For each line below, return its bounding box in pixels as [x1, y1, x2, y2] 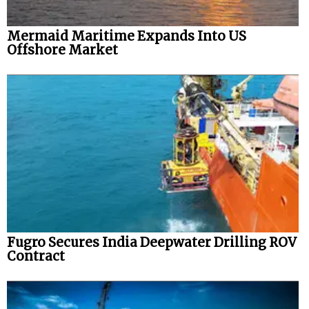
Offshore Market [7, 42, 118, 59]
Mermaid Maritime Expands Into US [7, 28, 246, 45]
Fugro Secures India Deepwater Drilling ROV [7, 234, 297, 250]
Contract [7, 248, 65, 264]
